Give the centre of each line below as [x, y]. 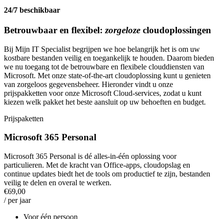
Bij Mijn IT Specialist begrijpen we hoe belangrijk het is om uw [102, 49]
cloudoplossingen [177, 30]
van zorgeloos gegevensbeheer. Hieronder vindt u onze [88, 84]
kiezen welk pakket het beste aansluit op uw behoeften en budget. [105, 102]
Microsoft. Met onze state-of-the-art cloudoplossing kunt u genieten [107, 75]
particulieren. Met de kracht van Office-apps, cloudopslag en [97, 165]
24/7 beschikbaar [32, 10]
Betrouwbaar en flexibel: [55, 30]
